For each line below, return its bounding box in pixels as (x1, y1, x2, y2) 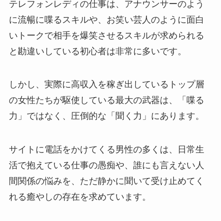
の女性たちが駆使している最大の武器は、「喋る (8, 95, 204, 106)
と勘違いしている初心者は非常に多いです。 (8, 46, 186, 56)
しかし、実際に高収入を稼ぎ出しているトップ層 (8, 79, 204, 90)
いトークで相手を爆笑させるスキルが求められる (8, 30, 204, 40)
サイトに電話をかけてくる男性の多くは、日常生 (8, 145, 204, 155)
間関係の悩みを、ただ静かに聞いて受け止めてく (8, 176, 204, 186)
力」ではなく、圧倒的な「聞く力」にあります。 (8, 111, 204, 121)
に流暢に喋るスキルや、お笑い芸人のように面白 (8, 14, 204, 25)
